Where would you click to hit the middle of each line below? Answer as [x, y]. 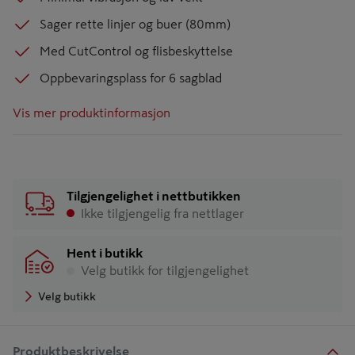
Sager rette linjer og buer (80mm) [135, 24]
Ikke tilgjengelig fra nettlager [162, 213]
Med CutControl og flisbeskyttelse [136, 51]
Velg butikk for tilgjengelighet [165, 270]
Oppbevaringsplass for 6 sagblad [131, 78]
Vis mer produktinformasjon [92, 113]
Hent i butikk [105, 253]
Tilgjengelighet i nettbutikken [154, 196]
